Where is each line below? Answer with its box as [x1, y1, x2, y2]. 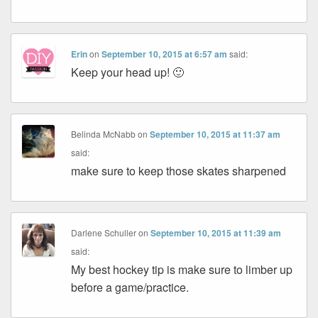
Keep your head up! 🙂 [71, 64, 185, 81]
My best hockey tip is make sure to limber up [71, 261, 293, 278]
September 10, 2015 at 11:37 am [150, 128, 281, 141]
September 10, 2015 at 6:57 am [102, 48, 228, 61]
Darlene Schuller [71, 226, 137, 239]
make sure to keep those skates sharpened [71, 163, 287, 180]
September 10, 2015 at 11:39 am [150, 226, 282, 240]
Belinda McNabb [71, 128, 136, 141]
